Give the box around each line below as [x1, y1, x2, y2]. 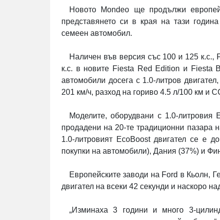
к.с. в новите [61, 64, 112, 73]
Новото [69, 5, 96, 14]
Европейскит [69, 170, 116, 179]
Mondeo [101, 5, 130, 14]
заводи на [123, 170, 162, 179]
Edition [155, 64, 180, 73]
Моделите [69, 111, 105, 120]
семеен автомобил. [61, 29, 132, 38]
